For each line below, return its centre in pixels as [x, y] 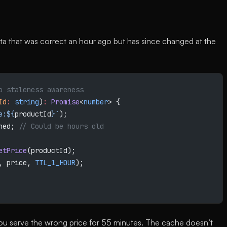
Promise [63, 102]
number [96, 102]
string [25, 102]
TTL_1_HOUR [55, 163]
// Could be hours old [61, 126]
